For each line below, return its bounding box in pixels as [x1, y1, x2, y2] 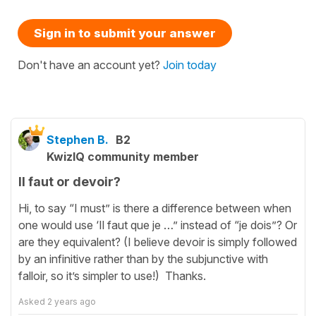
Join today [163, 58, 217, 73]
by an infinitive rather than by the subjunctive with [18, 251, 268, 266]
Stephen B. [47, 133, 109, 147]
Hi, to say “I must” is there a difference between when [18, 200, 291, 215]
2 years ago [47, 296, 96, 307]
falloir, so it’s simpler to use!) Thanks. [18, 268, 206, 283]
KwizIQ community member [47, 150, 199, 164]
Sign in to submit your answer [34, 26, 216, 41]
